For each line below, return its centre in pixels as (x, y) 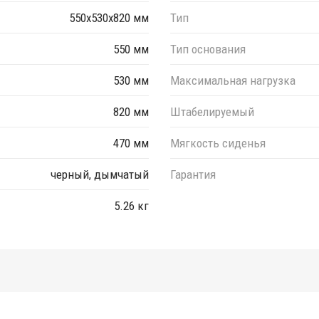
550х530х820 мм (109, 17)
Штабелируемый (212, 111)
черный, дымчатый (100, 174)
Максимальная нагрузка (233, 80)
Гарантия (193, 174)
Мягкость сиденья (218, 143)
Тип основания (208, 49)
